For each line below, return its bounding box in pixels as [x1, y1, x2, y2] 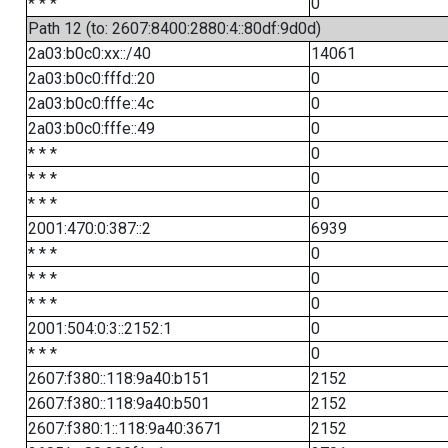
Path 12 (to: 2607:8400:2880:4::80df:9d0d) [27, 19, 321, 38]
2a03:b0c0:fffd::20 [27, 69, 155, 88]
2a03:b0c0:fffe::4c [27, 94, 154, 113]
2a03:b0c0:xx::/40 [27, 44, 151, 63]
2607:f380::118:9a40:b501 [27, 394, 210, 413]
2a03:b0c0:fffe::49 [27, 119, 155, 138]
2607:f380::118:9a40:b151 [27, 369, 210, 388]
